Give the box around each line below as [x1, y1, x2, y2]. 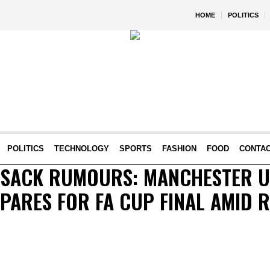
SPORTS [119, 144, 152, 153]
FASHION [162, 144, 196, 153]
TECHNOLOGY [54, 144, 109, 153]
